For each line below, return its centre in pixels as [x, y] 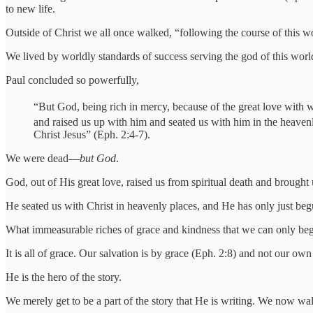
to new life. [30, 8]
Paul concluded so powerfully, [72, 80]
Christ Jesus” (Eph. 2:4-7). [92, 135]
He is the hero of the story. [64, 277]
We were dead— [43, 159]
